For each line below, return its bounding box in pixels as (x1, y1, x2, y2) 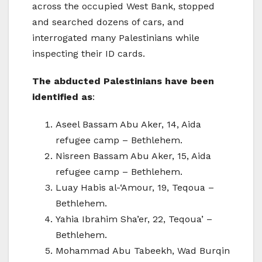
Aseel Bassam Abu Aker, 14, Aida (56, 119, 201, 130)
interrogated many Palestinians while (32, 32, 199, 44)
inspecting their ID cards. (32, 48, 145, 60)
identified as (32, 91, 92, 103)
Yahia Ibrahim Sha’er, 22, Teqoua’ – (56, 213, 212, 225)
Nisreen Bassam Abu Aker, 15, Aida (56, 150, 211, 162)
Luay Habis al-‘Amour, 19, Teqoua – (56, 182, 214, 194)
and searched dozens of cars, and (32, 16, 184, 28)
